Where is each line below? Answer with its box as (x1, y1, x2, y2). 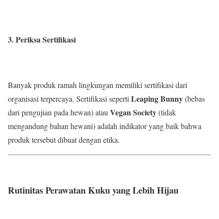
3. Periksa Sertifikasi (8, 34, 76, 45)
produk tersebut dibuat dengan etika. (8, 134, 120, 145)
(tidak (156, 107, 176, 118)
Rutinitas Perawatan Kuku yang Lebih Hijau (8, 183, 178, 197)
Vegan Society (110, 107, 156, 118)
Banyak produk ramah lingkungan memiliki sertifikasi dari (8, 80, 187, 90)
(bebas (183, 93, 205, 104)
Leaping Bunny (131, 93, 183, 105)
